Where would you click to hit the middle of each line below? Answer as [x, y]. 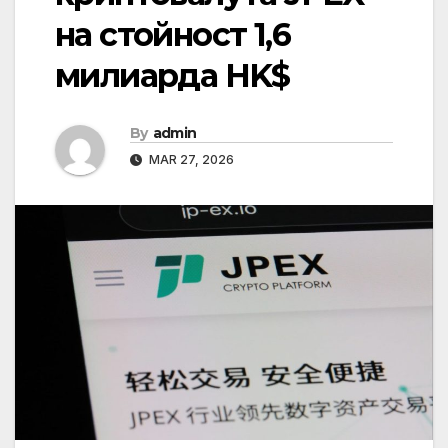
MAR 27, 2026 [190, 160]
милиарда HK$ [172, 76]
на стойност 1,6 [172, 35]
